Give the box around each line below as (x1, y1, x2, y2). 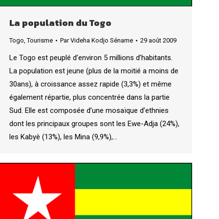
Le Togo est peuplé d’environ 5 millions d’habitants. (9, 53, 173, 62)
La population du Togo (9, 16, 111, 29)
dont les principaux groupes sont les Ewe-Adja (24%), (9, 119, 179, 128)
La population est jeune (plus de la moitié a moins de (9, 66, 178, 75)
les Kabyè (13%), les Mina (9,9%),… (9, 132, 117, 141)
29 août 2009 (140, 36, 176, 44)
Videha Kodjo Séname (70, 36, 133, 44)
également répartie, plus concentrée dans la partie (9, 92, 170, 102)
